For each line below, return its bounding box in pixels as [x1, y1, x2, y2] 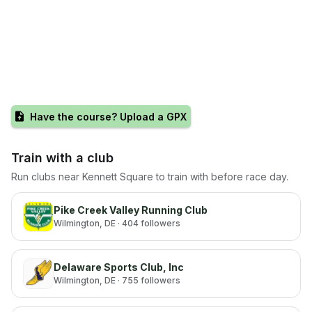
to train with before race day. [156, 171, 288, 182]
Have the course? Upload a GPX [30, 110, 187, 123]
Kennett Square [82, 171, 153, 182]
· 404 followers [116, 218, 180, 228]
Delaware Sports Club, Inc [54, 261, 184, 273]
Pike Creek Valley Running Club [54, 204, 208, 216]
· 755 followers [116, 275, 180, 286]
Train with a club [11, 150, 114, 165]
